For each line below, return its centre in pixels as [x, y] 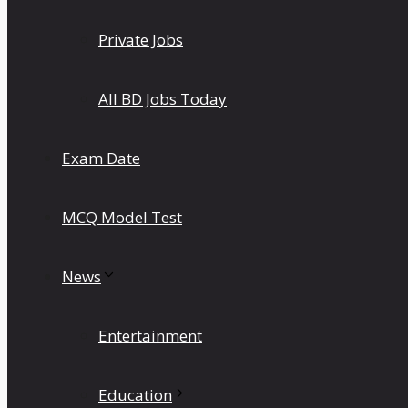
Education [135, 395]
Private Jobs [141, 40]
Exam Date [101, 158]
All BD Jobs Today [163, 99]
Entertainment [150, 336]
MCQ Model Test [122, 217]
